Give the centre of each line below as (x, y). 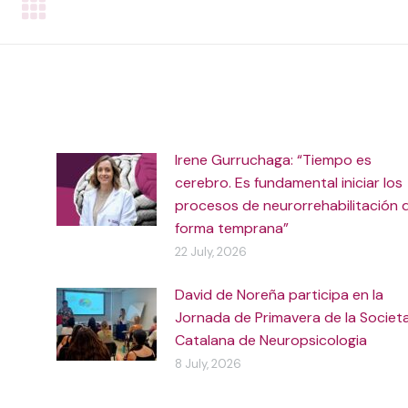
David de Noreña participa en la (279, 295)
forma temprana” (232, 228)
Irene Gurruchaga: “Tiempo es (273, 160)
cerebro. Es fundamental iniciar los (289, 183)
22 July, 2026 (211, 252)
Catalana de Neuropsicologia (271, 340)
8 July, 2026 (208, 364)
